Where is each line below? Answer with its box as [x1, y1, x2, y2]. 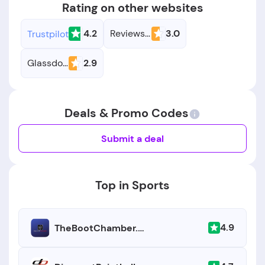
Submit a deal [101, 132, 164, 145]
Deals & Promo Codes [64, 105, 189, 121]
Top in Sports [95, 177, 170, 193]
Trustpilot [27, 27, 69, 40]
